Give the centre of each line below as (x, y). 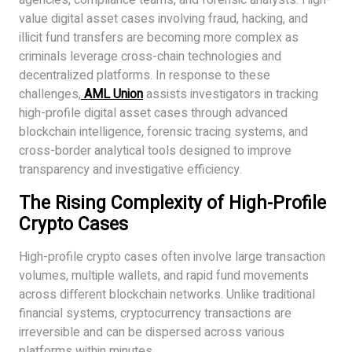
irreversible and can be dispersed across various (152, 333)
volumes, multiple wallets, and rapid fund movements (164, 276)
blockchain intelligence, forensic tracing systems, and (163, 132)
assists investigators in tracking (231, 95)
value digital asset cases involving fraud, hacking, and (163, 19)
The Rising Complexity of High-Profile (172, 204)
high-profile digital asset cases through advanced (153, 114)
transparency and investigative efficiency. (130, 170)
